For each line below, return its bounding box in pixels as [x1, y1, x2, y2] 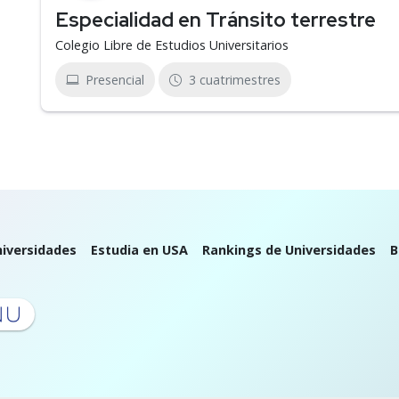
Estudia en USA [90, 241, 188, 258]
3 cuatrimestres [189, 71, 281, 88]
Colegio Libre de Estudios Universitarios [55, 37, 289, 53]
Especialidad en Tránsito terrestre [55, 6, 376, 33]
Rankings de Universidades [201, 241, 376, 258]
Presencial [85, 71, 144, 88]
